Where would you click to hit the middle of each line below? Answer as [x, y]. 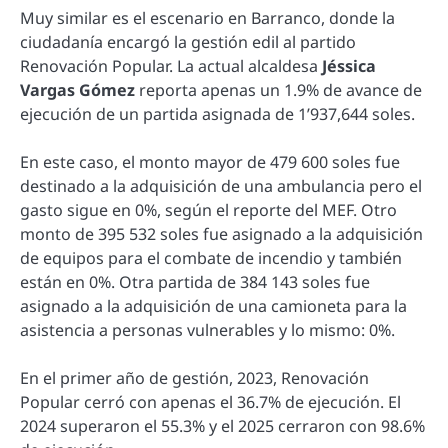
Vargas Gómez [77, 90]
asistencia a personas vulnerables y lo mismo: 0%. [207, 330]
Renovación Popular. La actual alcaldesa [171, 66]
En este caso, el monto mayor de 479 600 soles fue [210, 162]
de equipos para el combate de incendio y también [211, 258]
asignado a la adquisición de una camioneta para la [213, 306]
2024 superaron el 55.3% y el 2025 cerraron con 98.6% [222, 426]
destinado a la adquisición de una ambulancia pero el [221, 186]
